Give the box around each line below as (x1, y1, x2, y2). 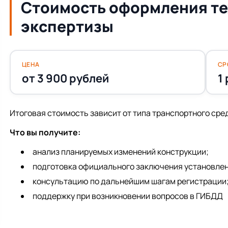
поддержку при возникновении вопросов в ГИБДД (33, 190, 223, 202)
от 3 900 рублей (21, 70, 109, 86)
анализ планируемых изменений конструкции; (33, 146, 209, 158)
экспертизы (21, 16, 113, 37)
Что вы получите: (10, 127, 80, 138)
